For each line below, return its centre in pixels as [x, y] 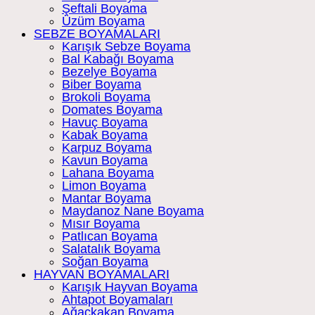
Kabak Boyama [105, 135]
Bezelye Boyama [109, 72]
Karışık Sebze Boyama [126, 47]
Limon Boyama [104, 186]
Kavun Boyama [105, 161]
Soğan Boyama [105, 262]
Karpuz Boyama [107, 148]
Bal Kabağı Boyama [118, 59]
